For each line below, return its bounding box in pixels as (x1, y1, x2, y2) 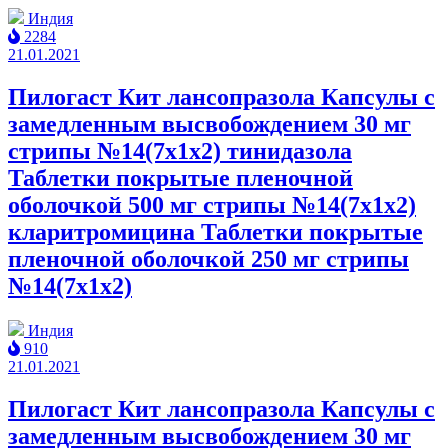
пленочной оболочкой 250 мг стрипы (8, 245, 409, 272)
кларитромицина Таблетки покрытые (8, 218, 423, 245)
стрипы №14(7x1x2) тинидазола (8, 137, 352, 164)
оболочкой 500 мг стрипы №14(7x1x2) (8, 191, 416, 218)
